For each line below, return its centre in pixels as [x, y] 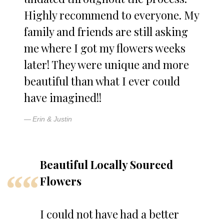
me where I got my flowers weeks [105, 48]
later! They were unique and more [106, 65]
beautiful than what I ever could [102, 81]
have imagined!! [63, 98]
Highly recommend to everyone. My [111, 15]
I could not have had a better [109, 214]
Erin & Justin [52, 119]
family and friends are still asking [106, 32]
